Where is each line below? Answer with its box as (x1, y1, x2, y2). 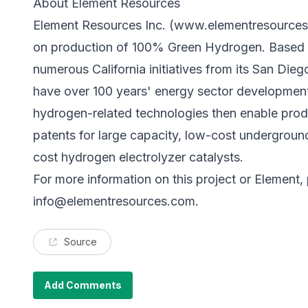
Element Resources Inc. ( (33, 18, 174, 33)
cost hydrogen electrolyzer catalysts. (33, 150, 243, 165)
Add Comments (44, 279, 122, 291)
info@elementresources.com (33, 194, 195, 209)
